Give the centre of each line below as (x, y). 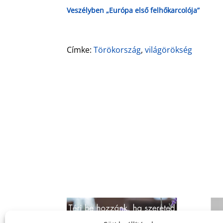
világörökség (169, 50)
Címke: (80, 50)
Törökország (117, 50)
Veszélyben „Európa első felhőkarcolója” (133, 10)
